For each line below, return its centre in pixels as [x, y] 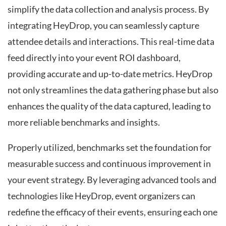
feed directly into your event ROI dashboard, [94, 58]
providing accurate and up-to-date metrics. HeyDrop [110, 74]
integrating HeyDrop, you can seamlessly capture [103, 26]
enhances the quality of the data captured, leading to [109, 106]
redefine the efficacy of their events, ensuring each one [112, 212]
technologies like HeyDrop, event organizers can [101, 196]
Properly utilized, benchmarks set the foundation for [109, 147]
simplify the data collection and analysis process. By [108, 10]
